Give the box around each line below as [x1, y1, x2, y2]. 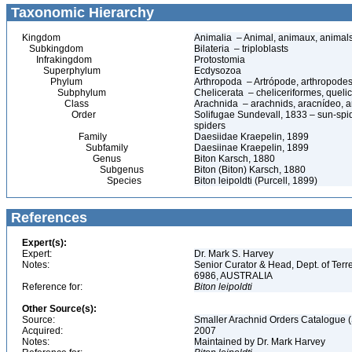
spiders [194, 120, 225, 131]
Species [22, 175, 141, 186]
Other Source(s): [22, 303, 97, 314]
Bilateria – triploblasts [194, 43, 288, 54]
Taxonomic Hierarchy [7, 5, 154, 20]
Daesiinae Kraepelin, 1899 [194, 142, 309, 153]
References [7, 210, 87, 225]
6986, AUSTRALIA [194, 270, 275, 281]
